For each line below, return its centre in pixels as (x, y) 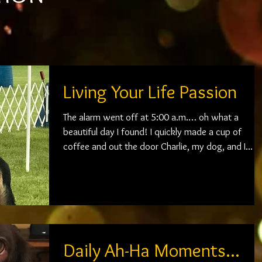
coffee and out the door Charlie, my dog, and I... (158, 146)
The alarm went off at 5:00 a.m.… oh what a (151, 117)
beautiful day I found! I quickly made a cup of (152, 131)
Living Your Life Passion (150, 91)
